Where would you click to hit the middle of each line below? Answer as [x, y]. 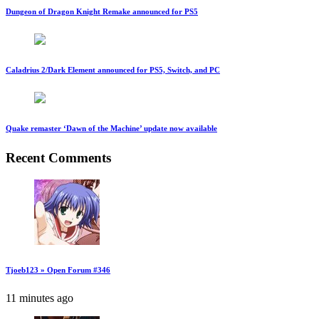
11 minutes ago [40, 298]
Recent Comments [58, 158]
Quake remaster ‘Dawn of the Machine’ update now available [111, 129]
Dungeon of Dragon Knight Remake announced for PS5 [102, 12]
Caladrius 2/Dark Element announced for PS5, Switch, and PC [113, 70]
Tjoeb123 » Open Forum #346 [58, 270]
